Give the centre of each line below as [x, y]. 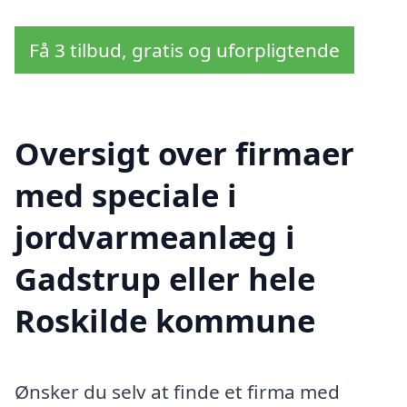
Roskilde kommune [165, 320]
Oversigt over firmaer [184, 153]
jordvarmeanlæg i [155, 236]
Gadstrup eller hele [165, 278]
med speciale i [126, 194]
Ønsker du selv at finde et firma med [177, 391]
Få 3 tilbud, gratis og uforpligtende [184, 50]
